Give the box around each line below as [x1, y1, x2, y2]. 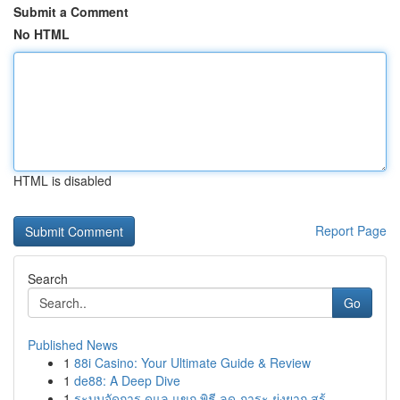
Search [28, 270, 68, 287]
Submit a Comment [13, 3, 129, 21]
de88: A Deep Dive [74, 371, 180, 389]
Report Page [315, 221, 387, 239]
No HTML [13, 25, 70, 43]
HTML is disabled [13, 171, 112, 189]
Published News [28, 336, 118, 354]
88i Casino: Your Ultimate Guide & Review [74, 354, 311, 371]
